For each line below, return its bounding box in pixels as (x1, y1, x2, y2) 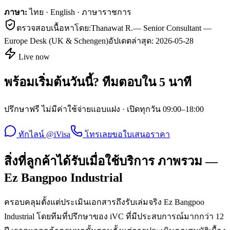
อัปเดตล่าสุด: (108, 36, 156, 45)
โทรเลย (85, 129, 112, 139)
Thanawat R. (91, 23, 133, 32)
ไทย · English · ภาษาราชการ (29, 7, 131, 16)
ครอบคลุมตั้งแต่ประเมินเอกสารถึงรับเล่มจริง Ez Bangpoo (4, 198, 204, 207)
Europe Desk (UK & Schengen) (4, 36, 108, 45)
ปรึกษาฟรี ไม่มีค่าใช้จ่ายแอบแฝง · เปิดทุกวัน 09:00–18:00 (4, 104, 204, 113)
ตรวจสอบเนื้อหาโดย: (16, 23, 91, 32)
